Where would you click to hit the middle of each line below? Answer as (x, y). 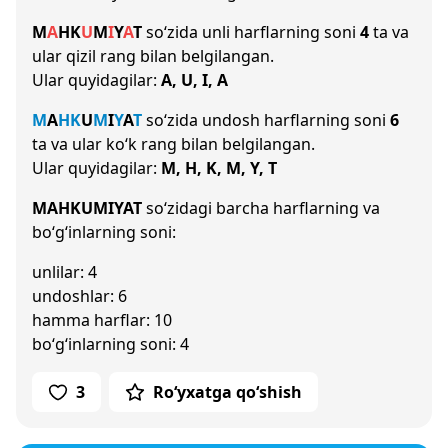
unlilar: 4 (64, 272)
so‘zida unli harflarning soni (251, 32)
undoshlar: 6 (79, 296)
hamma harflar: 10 (102, 320)
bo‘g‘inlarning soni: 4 (110, 344)
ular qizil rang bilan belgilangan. (153, 56)
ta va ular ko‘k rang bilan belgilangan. (173, 144)
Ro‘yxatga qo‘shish (227, 392)
